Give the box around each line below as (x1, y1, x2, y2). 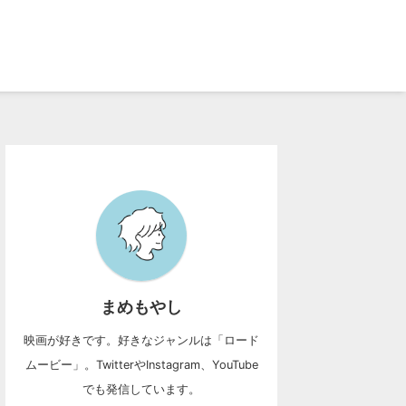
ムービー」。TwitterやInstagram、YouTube (24, 357, 258, 372)
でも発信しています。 (82, 382, 200, 396)
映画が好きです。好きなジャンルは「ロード (24, 333, 259, 347)
